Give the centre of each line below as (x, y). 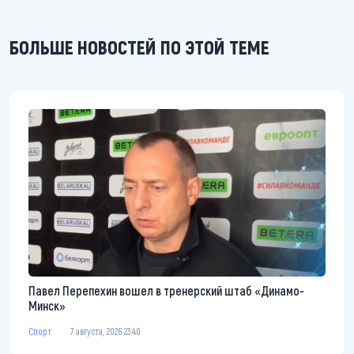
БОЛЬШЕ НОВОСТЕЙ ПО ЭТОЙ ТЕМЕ (139, 47)
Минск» (47, 305)
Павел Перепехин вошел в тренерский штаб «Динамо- (166, 290)
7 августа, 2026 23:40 (105, 331)
